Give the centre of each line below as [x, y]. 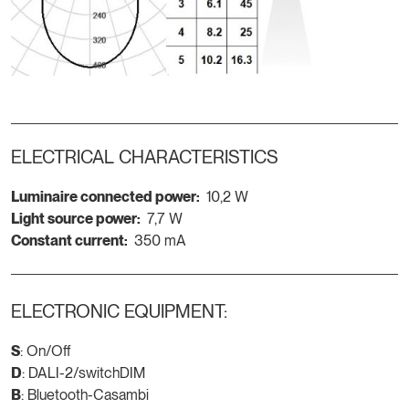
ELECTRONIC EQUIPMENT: [119, 312]
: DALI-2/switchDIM [84, 373]
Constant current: [69, 241]
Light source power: [76, 219]
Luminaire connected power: [105, 197]
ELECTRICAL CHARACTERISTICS [145, 157]
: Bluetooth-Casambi [85, 395]
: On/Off [46, 351]
